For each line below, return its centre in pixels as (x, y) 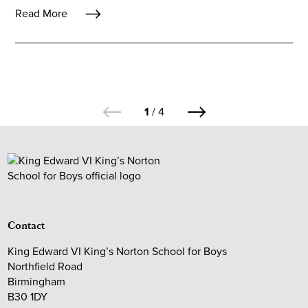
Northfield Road (45, 266)
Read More (42, 14)
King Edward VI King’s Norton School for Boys (118, 251)
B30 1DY (28, 296)
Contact (26, 225)
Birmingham (37, 281)
